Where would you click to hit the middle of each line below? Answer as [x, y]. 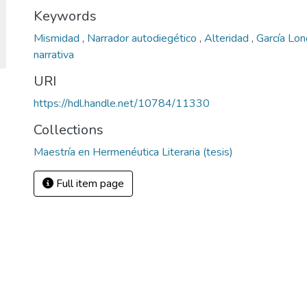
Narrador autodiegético [143, 38]
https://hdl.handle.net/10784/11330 [122, 103]
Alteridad [228, 38]
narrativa [54, 55]
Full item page [89, 184]
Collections [69, 130]
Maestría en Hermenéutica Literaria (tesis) [133, 152]
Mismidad [58, 38]
